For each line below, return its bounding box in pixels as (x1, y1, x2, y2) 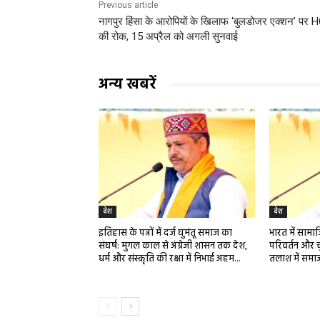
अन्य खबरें (99, 73, 156, 96)
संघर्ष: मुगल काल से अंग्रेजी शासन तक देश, (99, 238, 247, 254)
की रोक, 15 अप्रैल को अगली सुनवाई (99, 29, 238, 43)
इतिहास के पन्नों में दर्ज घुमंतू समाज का (99, 225, 232, 241)
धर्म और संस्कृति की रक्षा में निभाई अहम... (99, 251, 241, 266)
